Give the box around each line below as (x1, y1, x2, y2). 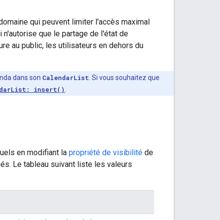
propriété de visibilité (69, 147, 142, 157)
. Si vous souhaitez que (89, 73, 160, 82)
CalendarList (42, 73, 89, 82)
